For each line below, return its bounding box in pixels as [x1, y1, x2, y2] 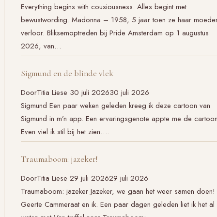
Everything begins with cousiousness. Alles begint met [21, 1, 186, 12]
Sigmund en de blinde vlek [21, 68, 113, 79]
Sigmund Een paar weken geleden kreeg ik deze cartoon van [21, 100, 210, 111]
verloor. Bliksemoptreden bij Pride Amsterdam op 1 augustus [21, 27, 209, 38]
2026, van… [21, 40, 61, 51]
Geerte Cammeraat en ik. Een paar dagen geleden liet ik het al [21, 199, 215, 210]
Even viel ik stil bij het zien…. [21, 126, 109, 137]
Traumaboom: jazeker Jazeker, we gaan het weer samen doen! [21, 186, 215, 197]
